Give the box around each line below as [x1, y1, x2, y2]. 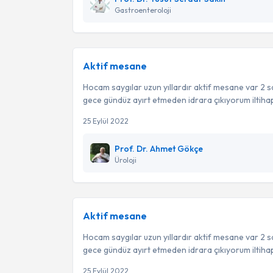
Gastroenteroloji [115, 5, 171, 15]
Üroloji [115, 155, 136, 165]
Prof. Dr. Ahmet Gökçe [115, 143, 203, 154]
